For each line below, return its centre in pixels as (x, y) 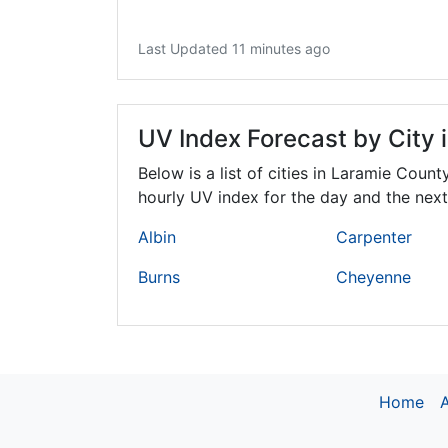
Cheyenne (373, 277)
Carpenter (374, 237)
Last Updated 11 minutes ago (234, 49)
